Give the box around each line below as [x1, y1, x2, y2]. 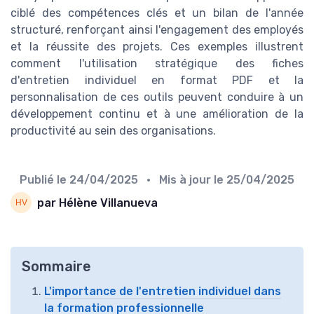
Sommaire [22, 258, 91, 275]
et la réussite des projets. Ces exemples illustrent [11, 40, 303, 54]
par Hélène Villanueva [37, 196, 158, 210]
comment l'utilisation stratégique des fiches [11, 57, 303, 71]
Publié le [20, 173, 69, 187]
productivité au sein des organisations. [11, 124, 216, 138]
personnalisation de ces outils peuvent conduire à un [11, 90, 303, 104]
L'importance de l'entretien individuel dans [44, 285, 281, 299]
